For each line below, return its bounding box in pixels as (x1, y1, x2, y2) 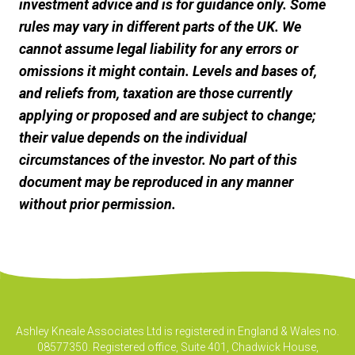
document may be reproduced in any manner (19, 174, 293, 190)
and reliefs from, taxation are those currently (19, 85, 292, 101)
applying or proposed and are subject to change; (19, 107, 316, 124)
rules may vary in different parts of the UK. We (19, 18, 301, 35)
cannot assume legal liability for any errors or (19, 40, 298, 57)
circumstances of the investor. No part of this (19, 151, 297, 168)
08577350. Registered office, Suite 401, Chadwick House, (36, 341, 319, 353)
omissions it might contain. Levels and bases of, (19, 63, 317, 79)
